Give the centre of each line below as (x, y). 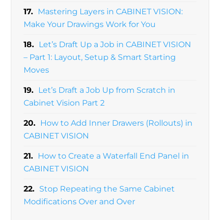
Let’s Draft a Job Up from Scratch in (107, 90)
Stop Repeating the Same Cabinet (107, 189)
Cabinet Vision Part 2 (64, 103)
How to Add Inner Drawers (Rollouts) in (117, 123)
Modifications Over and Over (80, 202)
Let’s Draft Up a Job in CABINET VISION (115, 45)
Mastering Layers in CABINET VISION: (110, 12)
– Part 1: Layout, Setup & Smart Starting (100, 57)
